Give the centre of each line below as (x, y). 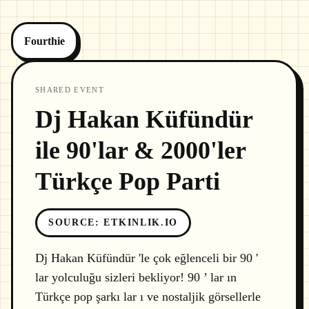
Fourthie (44, 41)
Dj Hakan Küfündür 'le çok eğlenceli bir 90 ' (147, 258)
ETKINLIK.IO (141, 222)
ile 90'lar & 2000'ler (140, 150)
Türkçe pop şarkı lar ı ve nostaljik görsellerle (148, 297)
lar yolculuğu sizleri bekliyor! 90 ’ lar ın (136, 277)
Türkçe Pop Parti (128, 181)
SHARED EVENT (70, 90)
